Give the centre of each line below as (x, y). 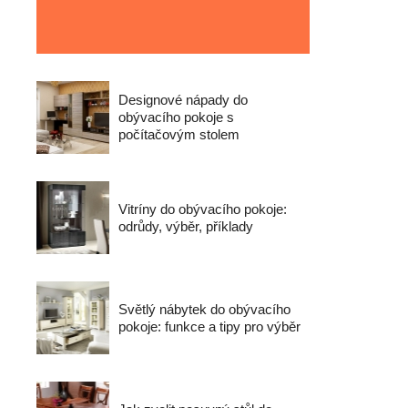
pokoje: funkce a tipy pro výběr (209, 326)
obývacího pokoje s (176, 117)
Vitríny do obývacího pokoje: (203, 209)
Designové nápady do (183, 100)
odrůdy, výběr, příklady (186, 226)
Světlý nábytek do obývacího (204, 309)
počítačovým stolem (179, 134)
